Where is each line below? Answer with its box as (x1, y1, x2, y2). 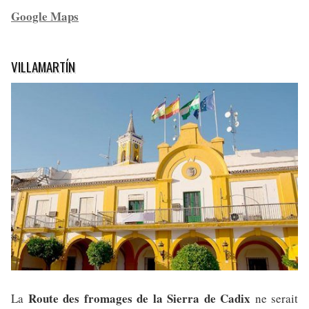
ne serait (250, 290, 298, 307)
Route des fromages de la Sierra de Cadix (28, 290, 250, 308)
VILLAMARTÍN (11, 56, 75, 76)
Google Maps (11, 7, 79, 25)
